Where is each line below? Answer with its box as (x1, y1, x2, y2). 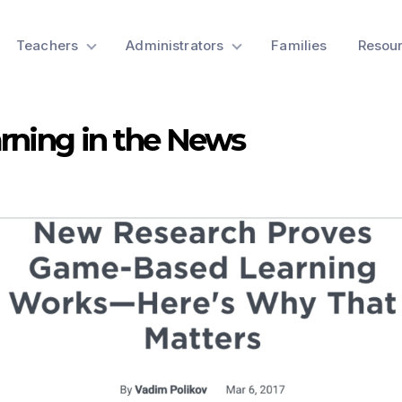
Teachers (16, 36, 79, 54)
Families (271, 36, 328, 54)
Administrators (126, 36, 224, 54)
